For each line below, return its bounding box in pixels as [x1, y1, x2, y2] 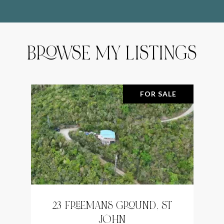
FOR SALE [139, 89, 176, 98]
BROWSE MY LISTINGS [27, 40, 197, 65]
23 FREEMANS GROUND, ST [51, 198, 172, 212]
